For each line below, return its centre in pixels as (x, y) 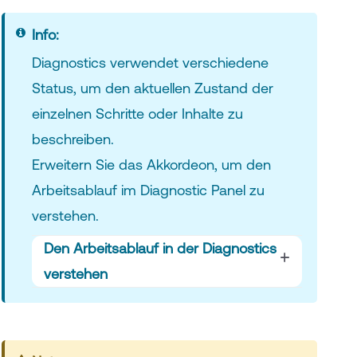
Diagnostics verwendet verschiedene (150, 62)
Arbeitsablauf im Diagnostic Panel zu (148, 190)
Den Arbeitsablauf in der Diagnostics (160, 248)
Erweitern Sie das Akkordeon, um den (151, 164)
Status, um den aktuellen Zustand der (152, 88)
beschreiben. (73, 139)
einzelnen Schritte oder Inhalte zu (137, 113)
